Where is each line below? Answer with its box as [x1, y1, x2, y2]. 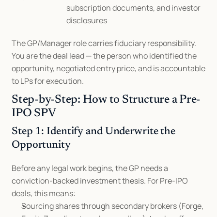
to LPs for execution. [12, 76, 84, 86]
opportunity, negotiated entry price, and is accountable [12, 63, 205, 74]
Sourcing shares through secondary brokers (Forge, [21, 201, 203, 211]
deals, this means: [12, 188, 76, 199]
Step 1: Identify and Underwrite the [12, 126, 176, 137]
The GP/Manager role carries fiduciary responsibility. [12, 38, 196, 48]
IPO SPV [12, 108, 56, 119]
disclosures [66, 15, 107, 26]
